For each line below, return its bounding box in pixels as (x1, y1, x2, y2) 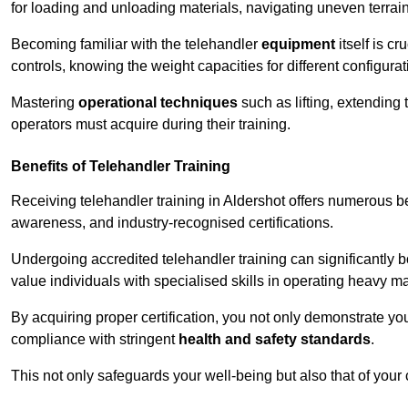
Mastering (11, 95, 78, 111)
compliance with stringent (11, 331, 178, 348)
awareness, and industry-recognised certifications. (11, 215, 333, 231)
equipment (261, 36, 335, 53)
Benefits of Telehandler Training (11, 158, 230, 175)
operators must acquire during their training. (11, 117, 291, 133)
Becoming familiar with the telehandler (11, 36, 261, 53)
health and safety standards (178, 331, 371, 348)
